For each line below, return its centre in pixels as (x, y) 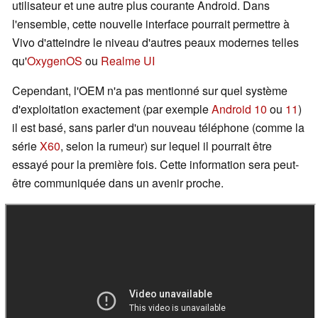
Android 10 (239, 109)
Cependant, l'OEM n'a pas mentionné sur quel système (150, 91)
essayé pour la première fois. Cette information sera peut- (155, 165)
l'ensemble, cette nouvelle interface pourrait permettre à (151, 24)
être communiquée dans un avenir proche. (118, 183)
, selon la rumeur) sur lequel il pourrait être (166, 146)
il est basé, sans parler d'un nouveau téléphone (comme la (158, 128)
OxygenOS (55, 61)
